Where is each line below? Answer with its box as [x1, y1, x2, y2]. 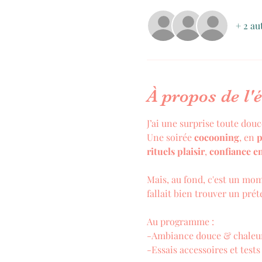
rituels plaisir [146, 144, 205, 157]
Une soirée [146, 130, 194, 143]
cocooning [194, 130, 239, 143]
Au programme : [146, 215, 214, 227]
